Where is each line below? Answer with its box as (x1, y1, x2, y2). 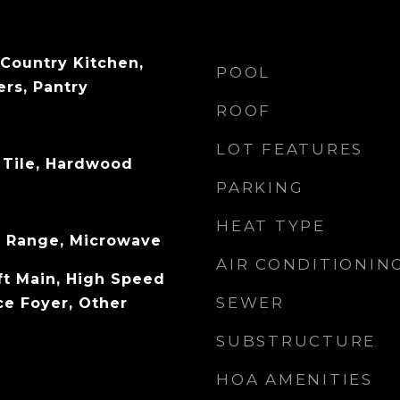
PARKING (216, 179, 304, 196)
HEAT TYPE (216, 217, 326, 235)
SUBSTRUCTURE (216, 332, 376, 350)
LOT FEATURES (216, 140, 363, 158)
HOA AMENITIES (216, 371, 373, 388)
